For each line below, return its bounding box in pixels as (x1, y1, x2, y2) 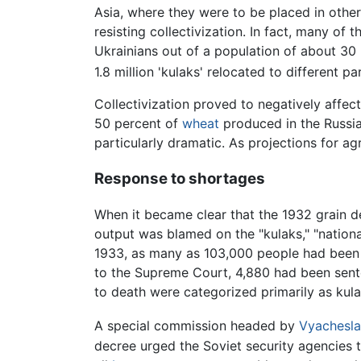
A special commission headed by (94, 317, 299, 334)
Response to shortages (94, 168, 265, 188)
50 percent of (94, 114, 182, 131)
